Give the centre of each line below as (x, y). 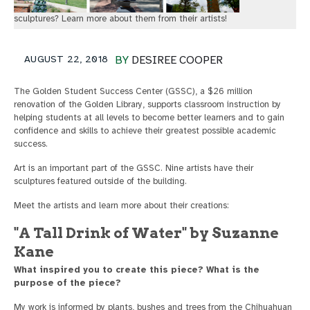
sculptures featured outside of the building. (100, 181)
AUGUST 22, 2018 (66, 59)
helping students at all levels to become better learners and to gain (149, 117)
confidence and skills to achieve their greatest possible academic (145, 130)
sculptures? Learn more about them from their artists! (120, 18)
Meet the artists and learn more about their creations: (121, 205)
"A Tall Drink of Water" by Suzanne (146, 232)
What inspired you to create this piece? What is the (137, 270)
